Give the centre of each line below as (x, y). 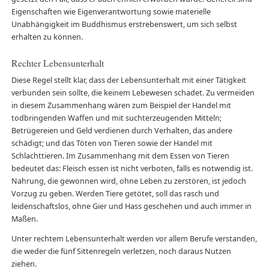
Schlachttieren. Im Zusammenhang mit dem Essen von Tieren (120, 156)
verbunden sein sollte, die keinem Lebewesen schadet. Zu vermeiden (133, 92)
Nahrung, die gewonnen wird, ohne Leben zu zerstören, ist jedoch (128, 181)
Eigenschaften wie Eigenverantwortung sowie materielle (111, 11)
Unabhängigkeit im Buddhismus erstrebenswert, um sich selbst (124, 24)
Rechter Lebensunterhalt (57, 62)
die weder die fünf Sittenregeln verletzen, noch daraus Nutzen (121, 252)
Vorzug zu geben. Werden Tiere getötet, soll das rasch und (115, 193)
